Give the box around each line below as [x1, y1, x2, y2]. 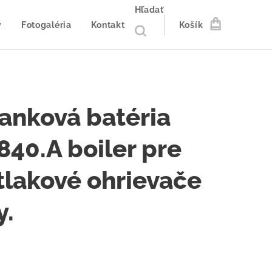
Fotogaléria [21, 20, 72, 30]
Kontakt [90, 20, 125, 30]
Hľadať [134, 5, 164, 15]
